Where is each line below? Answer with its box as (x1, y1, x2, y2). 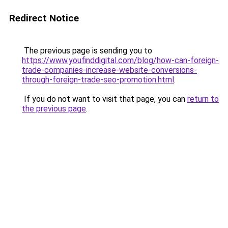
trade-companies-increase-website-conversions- (22, 65, 197, 75)
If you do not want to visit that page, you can (22, 94, 187, 104)
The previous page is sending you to (22, 46, 152, 55)
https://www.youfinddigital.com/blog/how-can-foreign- (22, 55, 219, 65)
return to (187, 94, 219, 104)
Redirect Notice (9, 12, 79, 24)
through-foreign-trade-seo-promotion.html (22, 75, 174, 84)
